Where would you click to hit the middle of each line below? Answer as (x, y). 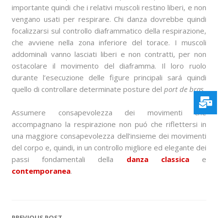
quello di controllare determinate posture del (88, 89)
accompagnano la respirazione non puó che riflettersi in (109, 124)
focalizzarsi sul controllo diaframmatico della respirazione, (109, 30)
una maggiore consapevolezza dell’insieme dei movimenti (109, 136)
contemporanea (41, 171)
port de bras (184, 89)
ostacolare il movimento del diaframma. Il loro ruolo (109, 65)
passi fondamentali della (69, 159)
